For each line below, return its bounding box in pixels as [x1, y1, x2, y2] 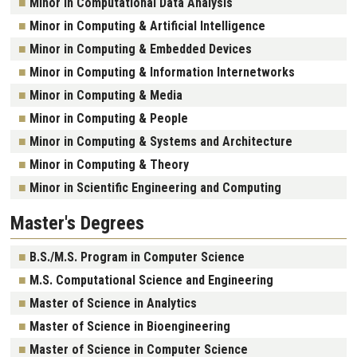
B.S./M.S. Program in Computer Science [29, 249, 245, 265]
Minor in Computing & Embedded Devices [29, 41, 252, 57]
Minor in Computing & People [29, 110, 188, 126]
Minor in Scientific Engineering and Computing [29, 179, 281, 195]
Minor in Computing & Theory [29, 156, 189, 172]
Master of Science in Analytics [29, 295, 197, 311]
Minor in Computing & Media [29, 87, 182, 103]
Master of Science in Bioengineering [29, 318, 230, 334]
